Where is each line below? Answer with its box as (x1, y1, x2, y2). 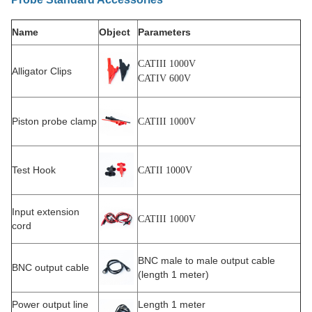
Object (99, 26, 130, 38)
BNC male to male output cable (138, 255, 275, 266)
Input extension (12, 206, 79, 217)
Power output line (12, 299, 88, 310)
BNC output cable (12, 262, 89, 273)
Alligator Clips (12, 65, 72, 77)
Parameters (138, 26, 191, 38)
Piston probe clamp (12, 116, 97, 127)
